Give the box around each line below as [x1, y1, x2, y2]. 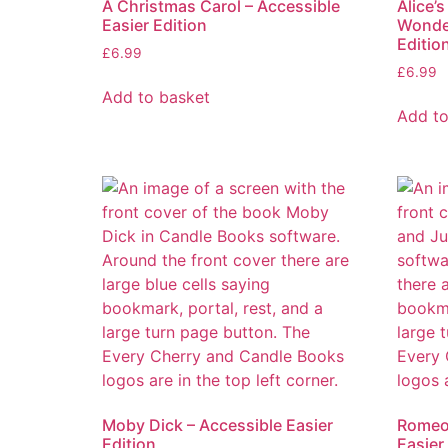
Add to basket [102, 87, 210, 108]
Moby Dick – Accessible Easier [102, 415, 333, 436]
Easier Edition [102, 14, 207, 35]
